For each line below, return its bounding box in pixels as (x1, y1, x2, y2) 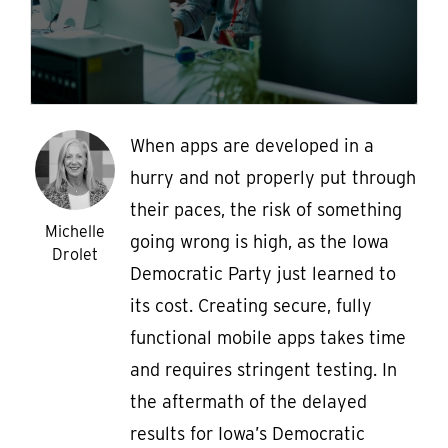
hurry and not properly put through (130, 167, 416, 189)
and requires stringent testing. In (130, 359, 397, 381)
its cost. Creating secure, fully (130, 295, 372, 317)
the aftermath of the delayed (130, 391, 367, 413)
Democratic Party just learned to (130, 263, 396, 285)
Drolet (52, 245, 98, 265)
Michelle (45, 222, 105, 242)
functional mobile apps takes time (130, 327, 406, 349)
